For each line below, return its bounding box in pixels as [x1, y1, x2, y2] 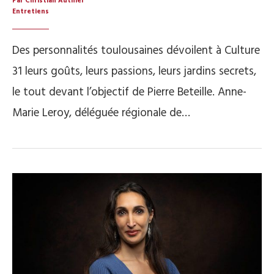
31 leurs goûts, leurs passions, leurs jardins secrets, [12, 62, 256, 81]
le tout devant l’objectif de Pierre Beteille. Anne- [12, 83, 246, 102]
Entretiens [12, 6, 49, 18]
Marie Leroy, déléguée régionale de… [12, 104, 190, 123]
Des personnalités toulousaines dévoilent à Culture [12, 42, 260, 61]
